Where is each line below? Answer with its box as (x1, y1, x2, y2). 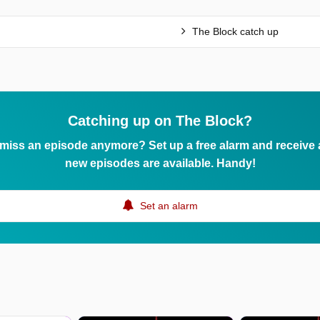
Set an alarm (137, 199, 198, 211)
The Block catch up (189, 25, 279, 37)
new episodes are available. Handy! (64, 156, 256, 169)
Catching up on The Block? (68, 112, 252, 129)
